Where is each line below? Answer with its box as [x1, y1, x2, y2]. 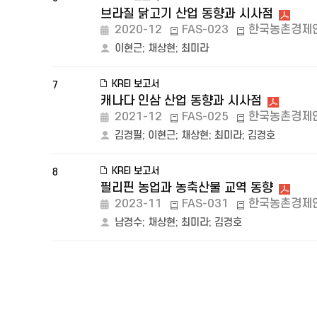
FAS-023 [182, 23, 229, 36]
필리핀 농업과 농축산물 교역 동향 [100, 181, 273, 195]
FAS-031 [182, 197, 229, 210]
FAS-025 [182, 110, 229, 123]
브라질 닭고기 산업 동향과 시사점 [100, 7, 273, 21]
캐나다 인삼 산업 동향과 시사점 [100, 94, 262, 108]
